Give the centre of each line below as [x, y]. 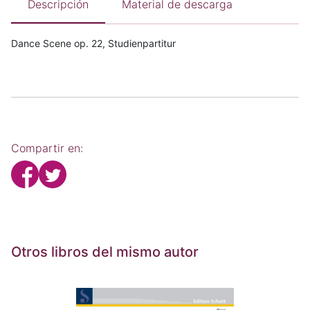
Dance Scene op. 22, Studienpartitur [93, 44]
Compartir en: [47, 148]
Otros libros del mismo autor [105, 252]
